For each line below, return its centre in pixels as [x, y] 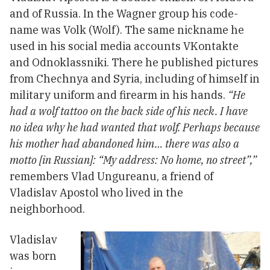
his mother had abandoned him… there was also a [124, 143]
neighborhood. [47, 209]
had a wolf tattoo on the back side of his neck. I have [129, 111]
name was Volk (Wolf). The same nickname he [127, 30]
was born [33, 256]
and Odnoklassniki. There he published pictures [134, 62]
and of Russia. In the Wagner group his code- [124, 13]
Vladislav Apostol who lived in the [96, 192]
